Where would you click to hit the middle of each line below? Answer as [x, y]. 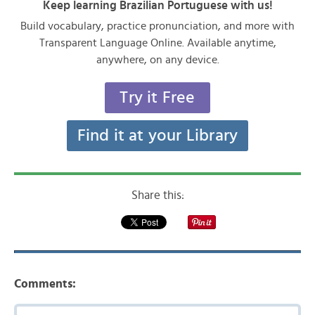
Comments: [45, 284]
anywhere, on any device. [157, 60]
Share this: [157, 195]
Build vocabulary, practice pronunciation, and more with [157, 26]
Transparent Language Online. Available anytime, [157, 43]
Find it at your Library [157, 136]
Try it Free [157, 98]
